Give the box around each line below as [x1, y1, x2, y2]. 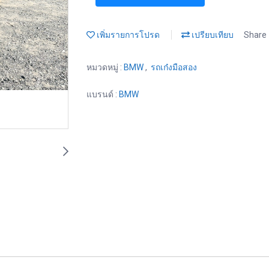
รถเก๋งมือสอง [151, 62, 197, 72]
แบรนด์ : [86, 89, 119, 99]
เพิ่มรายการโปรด [95, 29, 160, 40]
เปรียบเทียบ [190, 29, 234, 40]
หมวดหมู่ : [86, 62, 124, 72]
